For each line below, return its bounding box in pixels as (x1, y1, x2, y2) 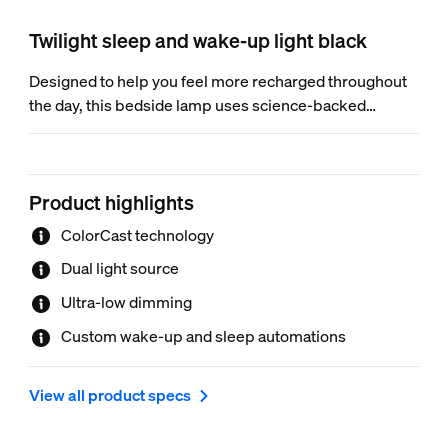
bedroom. (28, 165, 99, 188)
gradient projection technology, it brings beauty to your (28, 141, 414, 164)
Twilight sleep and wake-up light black (28, 26, 367, 54)
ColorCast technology (60, 223, 214, 246)
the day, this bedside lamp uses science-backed (28, 93, 366, 116)
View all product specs (28, 383, 194, 406)
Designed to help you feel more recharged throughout (28, 69, 407, 92)
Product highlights (28, 188, 194, 216)
